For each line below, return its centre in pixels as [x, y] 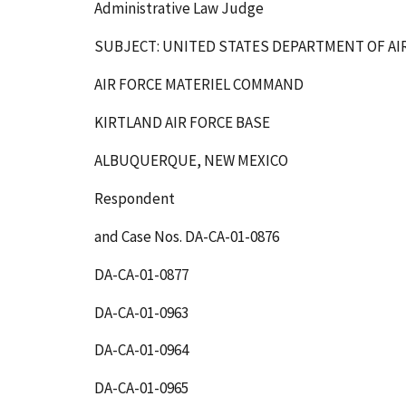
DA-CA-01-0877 [141, 274]
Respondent [135, 198]
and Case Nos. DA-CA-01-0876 [187, 236]
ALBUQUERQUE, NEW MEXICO [191, 160]
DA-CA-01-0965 [141, 388]
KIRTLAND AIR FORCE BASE [182, 122]
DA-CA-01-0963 [141, 312]
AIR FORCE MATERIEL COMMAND [199, 84]
